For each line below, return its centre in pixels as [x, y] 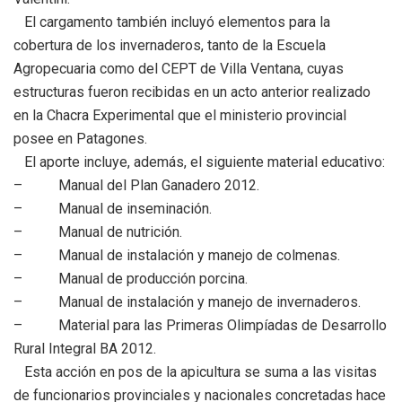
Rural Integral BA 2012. [85, 349]
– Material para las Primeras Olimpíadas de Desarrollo [200, 326]
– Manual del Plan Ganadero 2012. [136, 186]
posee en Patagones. [80, 139]
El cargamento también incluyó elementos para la [172, 22]
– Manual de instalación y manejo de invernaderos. [187, 302]
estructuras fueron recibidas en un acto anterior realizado [192, 92]
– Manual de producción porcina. [131, 279]
